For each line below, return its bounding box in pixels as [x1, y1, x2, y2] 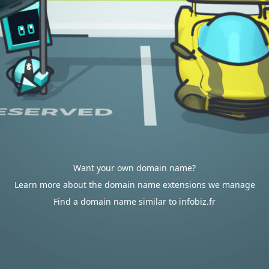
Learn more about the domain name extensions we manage [14, 179, 255, 190]
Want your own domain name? [73, 162, 196, 174]
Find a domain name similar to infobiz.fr [53, 196, 216, 207]
